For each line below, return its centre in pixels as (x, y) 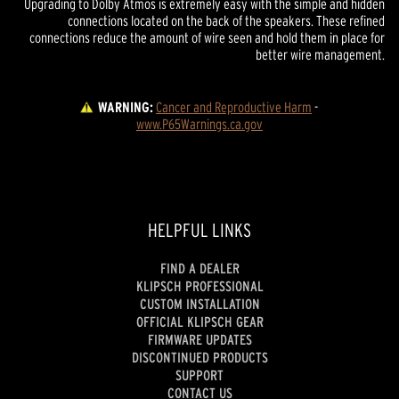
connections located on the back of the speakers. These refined (226, 20)
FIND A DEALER (199, 269)
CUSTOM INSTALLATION (199, 304)
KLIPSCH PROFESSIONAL (199, 286)
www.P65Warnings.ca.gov (199, 123)
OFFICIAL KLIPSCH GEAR (199, 322)
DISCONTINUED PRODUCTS (199, 358)
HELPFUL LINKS (199, 230)
